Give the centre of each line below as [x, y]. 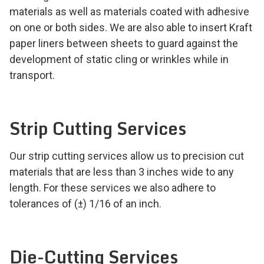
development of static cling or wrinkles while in [119, 60]
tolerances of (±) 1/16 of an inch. [85, 204]
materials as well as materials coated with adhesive [129, 12]
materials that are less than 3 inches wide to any [122, 172]
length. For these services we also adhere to [113, 188]
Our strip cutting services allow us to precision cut [127, 156]
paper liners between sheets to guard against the [124, 44]
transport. [32, 75]
